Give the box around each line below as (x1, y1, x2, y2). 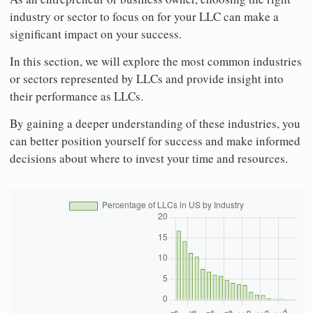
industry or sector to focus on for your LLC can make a (10, 8, 279, 25)
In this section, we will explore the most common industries (10, 53, 302, 70)
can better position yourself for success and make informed (10, 133, 300, 150)
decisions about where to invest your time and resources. (10, 150, 288, 167)
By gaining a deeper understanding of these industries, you (10, 115, 300, 132)
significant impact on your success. (10, 26, 182, 43)
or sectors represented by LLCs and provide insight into (10, 71, 284, 87)
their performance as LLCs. (10, 88, 143, 105)
